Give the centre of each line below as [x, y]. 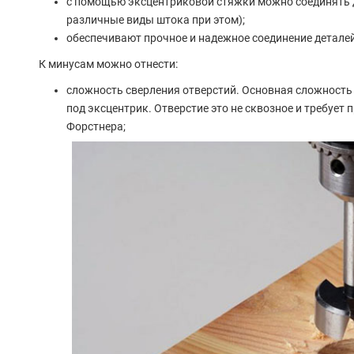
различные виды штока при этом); [155, 20]
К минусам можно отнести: [108, 64]
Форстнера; [97, 127]
